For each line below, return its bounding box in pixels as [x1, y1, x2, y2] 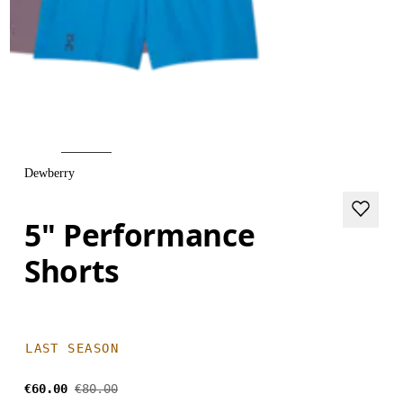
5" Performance [24, 213, 255, 255]
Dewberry [24, 166, 76, 180]
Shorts [24, 249, 121, 291]
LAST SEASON [25, 340, 119, 355]
